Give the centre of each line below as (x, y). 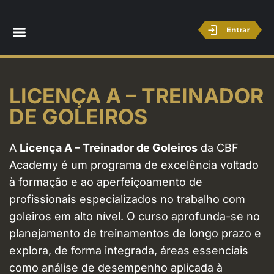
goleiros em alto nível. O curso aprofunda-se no (135, 216)
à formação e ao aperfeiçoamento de (106, 182)
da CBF (218, 148)
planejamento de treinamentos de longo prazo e (135, 233)
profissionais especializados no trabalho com (127, 199)
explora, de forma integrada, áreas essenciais (129, 250)
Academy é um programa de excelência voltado (134, 165)
